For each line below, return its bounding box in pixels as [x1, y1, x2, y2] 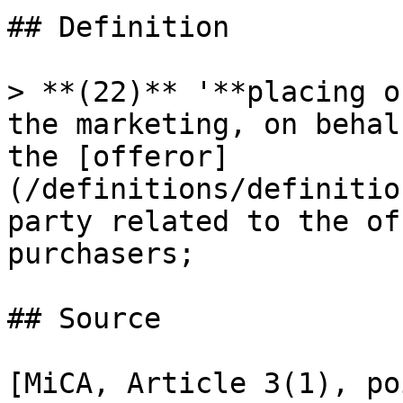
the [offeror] [7, 140, 229, 173]
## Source [7, 302, 161, 335]
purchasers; [7, 237, 195, 270]
